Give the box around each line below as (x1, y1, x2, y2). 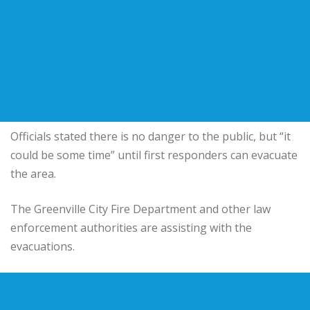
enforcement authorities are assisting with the (10, 219, 252, 235)
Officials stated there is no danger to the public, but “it (10, 128, 291, 144)
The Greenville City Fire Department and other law (10, 201, 271, 217)
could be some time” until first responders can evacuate (10, 147, 298, 163)
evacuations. (10, 238, 75, 254)
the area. (10, 165, 56, 181)
